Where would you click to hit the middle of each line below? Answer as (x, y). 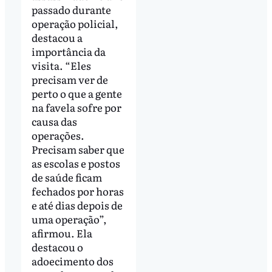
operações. (58, 135)
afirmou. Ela (62, 233)
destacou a (57, 38)
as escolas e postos (76, 163)
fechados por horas (77, 191)
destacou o (57, 247)
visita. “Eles (61, 66)
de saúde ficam (66, 177)
